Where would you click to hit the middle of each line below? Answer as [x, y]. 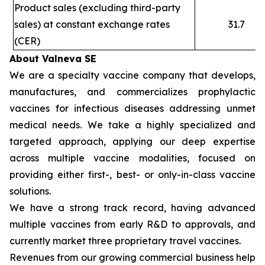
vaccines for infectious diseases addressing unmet [132, 108]
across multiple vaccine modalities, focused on [132, 158]
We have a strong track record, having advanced [132, 208]
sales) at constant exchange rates [92, 24]
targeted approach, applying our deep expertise [132, 141]
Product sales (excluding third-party [98, 8]
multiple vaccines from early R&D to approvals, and [132, 224]
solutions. [30, 191]
